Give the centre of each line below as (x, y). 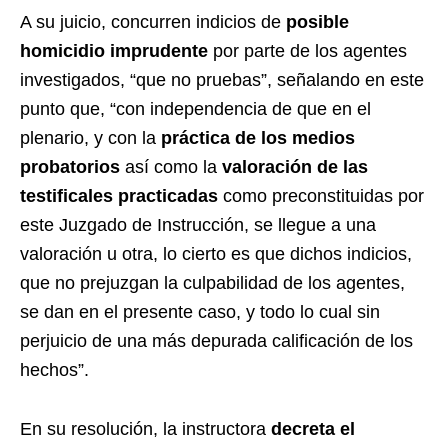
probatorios (70, 166)
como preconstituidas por (321, 195)
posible (317, 21)
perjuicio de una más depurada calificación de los (216, 340)
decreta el (313, 428)
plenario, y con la (90, 137)
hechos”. (54, 369)
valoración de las (295, 166)
